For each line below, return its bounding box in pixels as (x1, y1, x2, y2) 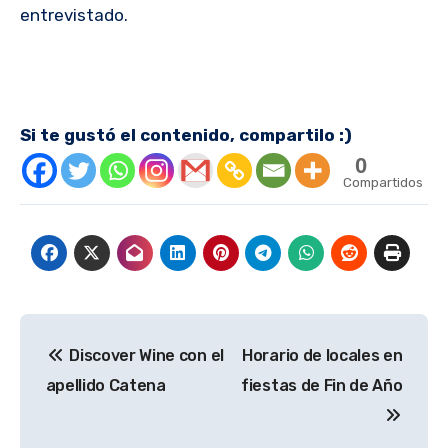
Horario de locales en (242, 345, 403, 365)
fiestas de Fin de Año (241, 375, 403, 395)
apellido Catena (45, 375, 166, 395)
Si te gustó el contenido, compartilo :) (20, 125, 352, 146)
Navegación (19, 317, 200, 350)
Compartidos (343, 175, 423, 191)
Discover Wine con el (65, 345, 224, 365)
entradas (19, 399, 153, 432)
